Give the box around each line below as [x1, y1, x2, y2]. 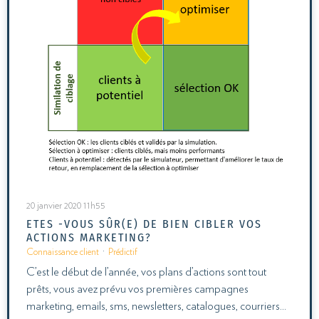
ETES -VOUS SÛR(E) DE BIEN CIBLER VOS [26, 217, 262, 231]
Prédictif [108, 248, 137, 258]
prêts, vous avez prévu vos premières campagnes [26, 283, 249, 296]
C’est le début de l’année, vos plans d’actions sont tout [26, 266, 266, 278]
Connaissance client [26, 248, 99, 258]
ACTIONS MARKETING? [26, 231, 152, 245]
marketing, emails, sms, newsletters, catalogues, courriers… [26, 300, 286, 313]
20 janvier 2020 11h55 [26, 201, 105, 211]
